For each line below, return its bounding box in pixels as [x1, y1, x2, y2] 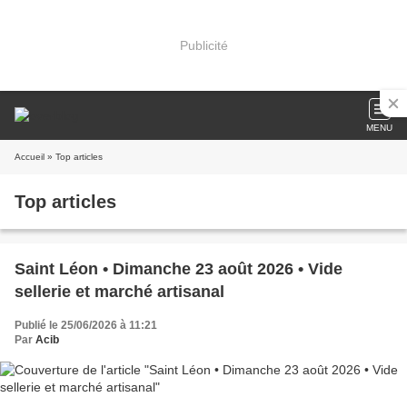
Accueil [15, 152, 45, 162]
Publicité [179, 37, 228, 53]
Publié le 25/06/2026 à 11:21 [15, 319, 157, 332]
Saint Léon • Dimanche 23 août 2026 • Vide [15, 260, 342, 278]
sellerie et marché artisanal [15, 283, 224, 301]
